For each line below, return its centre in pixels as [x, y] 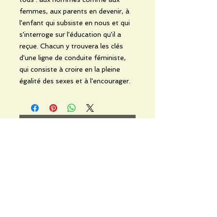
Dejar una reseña [77, 182]
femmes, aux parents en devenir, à [74, 11]
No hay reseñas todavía [77, 130]
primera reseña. [77, 151]
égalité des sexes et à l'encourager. [75, 81]
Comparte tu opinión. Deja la [77, 142]
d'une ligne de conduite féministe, [73, 57]
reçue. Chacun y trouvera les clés [71, 46]
